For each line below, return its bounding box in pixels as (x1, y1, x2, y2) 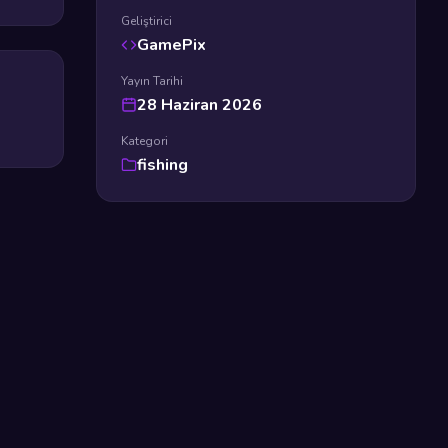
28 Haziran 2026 (137, 94, 262, 116)
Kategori (121, 133, 168, 149)
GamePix (137, 34, 206, 56)
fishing (137, 154, 188, 176)
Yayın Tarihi (121, 73, 183, 89)
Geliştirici (121, 13, 172, 29)
